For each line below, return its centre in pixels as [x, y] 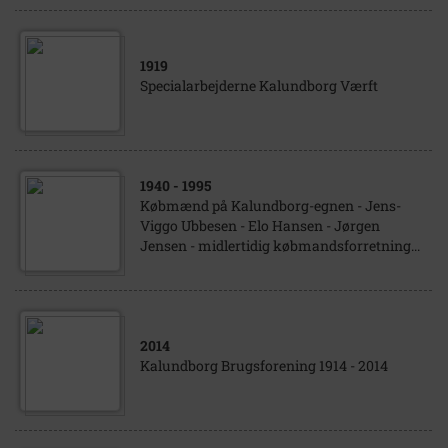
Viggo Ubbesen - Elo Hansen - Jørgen [260, 225]
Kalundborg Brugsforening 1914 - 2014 [264, 365]
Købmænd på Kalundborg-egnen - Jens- [270, 205]
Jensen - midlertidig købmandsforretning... [280, 245]
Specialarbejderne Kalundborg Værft [259, 85]
